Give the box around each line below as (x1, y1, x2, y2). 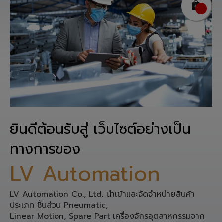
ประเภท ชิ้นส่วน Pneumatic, (10, 199, 108, 211)
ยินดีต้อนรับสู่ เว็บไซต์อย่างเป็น (10, 118, 191, 140)
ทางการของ (10, 138, 80, 160)
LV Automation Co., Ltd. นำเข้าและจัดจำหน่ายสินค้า (10, 188, 195, 200)
